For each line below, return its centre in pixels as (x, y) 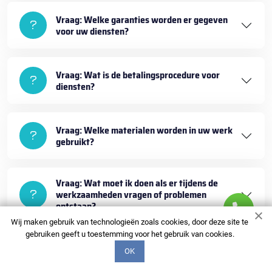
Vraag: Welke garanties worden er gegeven (142, 19)
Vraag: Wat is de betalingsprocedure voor (138, 75)
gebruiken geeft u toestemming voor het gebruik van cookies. (130, 234)
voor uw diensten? (92, 31)
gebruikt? (75, 141)
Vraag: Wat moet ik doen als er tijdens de (137, 183)
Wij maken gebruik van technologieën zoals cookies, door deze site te (130, 222)
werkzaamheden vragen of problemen (131, 195)
